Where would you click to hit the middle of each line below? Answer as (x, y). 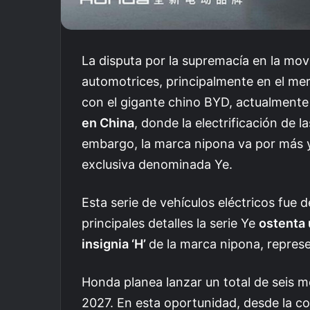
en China (108, 122)
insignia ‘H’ (115, 244)
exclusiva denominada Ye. (157, 164)
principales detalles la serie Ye (170, 223)
